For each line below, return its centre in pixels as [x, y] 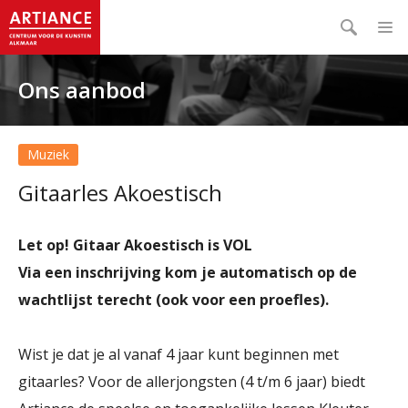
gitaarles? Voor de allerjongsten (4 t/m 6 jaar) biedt [192, 382]
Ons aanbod [82, 90]
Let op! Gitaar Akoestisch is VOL [135, 245]
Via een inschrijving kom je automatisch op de [188, 272]
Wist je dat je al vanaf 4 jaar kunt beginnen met [178, 354]
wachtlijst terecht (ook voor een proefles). [175, 300]
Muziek [48, 154]
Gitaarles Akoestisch [120, 193]
